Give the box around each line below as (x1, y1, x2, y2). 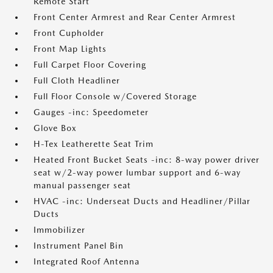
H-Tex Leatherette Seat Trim (34, 139, 154, 149)
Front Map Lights (34, 44, 107, 54)
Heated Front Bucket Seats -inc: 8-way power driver (34, 155, 260, 165)
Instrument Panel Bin (34, 241, 124, 250)
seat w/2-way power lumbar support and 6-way (34, 168, 241, 177)
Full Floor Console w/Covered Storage (34, 91, 197, 101)
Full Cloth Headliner (34, 76, 120, 85)
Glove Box (34, 123, 77, 133)
